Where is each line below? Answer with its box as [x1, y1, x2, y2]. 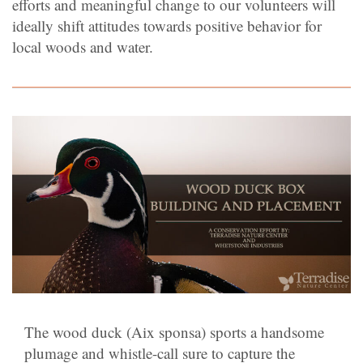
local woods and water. [12, 36, 153, 57]
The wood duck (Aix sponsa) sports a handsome [24, 321, 324, 342]
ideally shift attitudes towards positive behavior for [12, 15, 322, 36]
